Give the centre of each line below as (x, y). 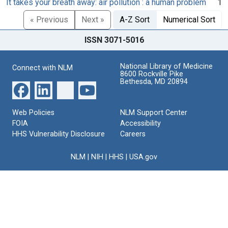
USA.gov (143, 157)
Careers (133, 134)
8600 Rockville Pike (152, 74)
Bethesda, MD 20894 (154, 81)
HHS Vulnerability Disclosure (59, 134)
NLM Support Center (154, 112)
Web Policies (33, 112)
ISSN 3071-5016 (114, 40)
